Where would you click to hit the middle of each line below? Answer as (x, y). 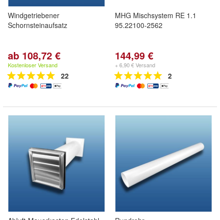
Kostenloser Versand (33, 65)
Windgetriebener (34, 15)
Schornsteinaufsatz (38, 25)
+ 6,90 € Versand (135, 65)
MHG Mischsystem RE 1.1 (156, 15)
